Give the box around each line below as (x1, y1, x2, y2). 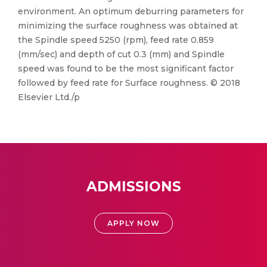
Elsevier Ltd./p (18, 92, 80, 103)
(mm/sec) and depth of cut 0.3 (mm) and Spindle (18, 49, 225, 60)
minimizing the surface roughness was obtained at (18, 20, 238, 31)
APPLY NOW (107, 219, 160, 228)
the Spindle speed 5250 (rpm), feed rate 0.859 (18, 35, 214, 45)
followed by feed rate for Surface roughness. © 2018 (18, 77, 240, 88)
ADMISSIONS (86, 178, 181, 195)
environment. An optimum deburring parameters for (18, 6, 244, 17)
